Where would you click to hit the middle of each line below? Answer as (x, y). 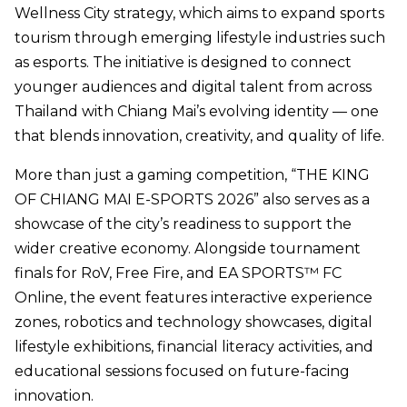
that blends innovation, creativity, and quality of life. (199, 136)
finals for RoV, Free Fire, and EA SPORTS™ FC (178, 273)
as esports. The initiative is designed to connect (183, 63)
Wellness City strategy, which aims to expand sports (199, 14)
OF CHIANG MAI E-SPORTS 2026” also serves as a (192, 200)
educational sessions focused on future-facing (182, 372)
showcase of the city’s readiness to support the (183, 224)
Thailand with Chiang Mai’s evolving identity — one (197, 112)
